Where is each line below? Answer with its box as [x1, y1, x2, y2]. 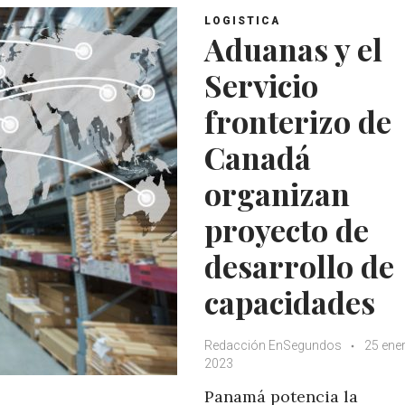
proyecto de [204, 208, 369, 250]
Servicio [204, 63, 318, 106]
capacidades [204, 280, 375, 323]
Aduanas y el [204, 27, 382, 70]
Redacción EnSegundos [204, 337, 344, 353]
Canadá [204, 136, 311, 178]
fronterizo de [204, 99, 391, 142]
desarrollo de [204, 244, 394, 287]
